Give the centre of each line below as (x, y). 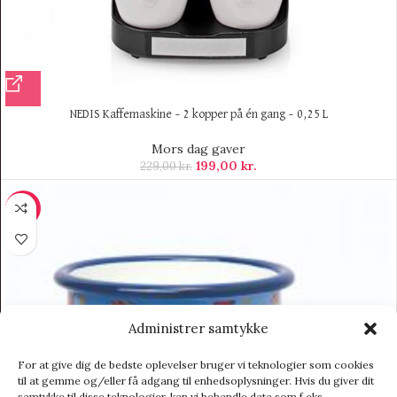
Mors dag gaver (198, 148)
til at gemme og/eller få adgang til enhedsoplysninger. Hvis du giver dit (196, 381)
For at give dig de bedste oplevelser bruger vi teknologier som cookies (196, 365)
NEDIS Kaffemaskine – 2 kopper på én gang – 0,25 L (198, 114)
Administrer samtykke (198, 328)
